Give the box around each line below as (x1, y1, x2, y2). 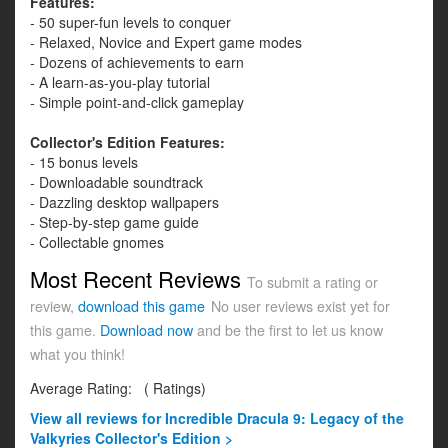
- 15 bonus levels (30, 152, 138, 173)
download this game (78, 296, 205, 317)
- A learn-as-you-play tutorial (30, 72, 210, 93)
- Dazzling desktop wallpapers (30, 192, 219, 213)
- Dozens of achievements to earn (30, 52, 244, 73)
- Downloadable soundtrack (30, 172, 203, 193)
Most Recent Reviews (30, 263, 247, 295)
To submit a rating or (247, 272, 378, 293)
